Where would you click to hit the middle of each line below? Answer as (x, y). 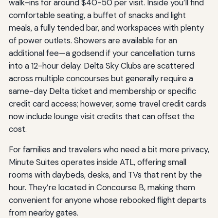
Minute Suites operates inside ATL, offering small (97, 162)
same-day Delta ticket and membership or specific (102, 91)
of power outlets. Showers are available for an (93, 41)
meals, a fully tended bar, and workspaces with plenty (106, 28)
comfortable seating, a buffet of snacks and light (97, 15)
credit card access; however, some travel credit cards (107, 104)
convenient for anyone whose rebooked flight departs (107, 200)
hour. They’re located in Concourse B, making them (102, 188)
